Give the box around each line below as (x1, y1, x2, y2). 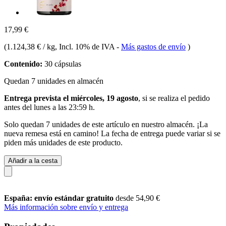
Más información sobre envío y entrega (4, 202, 128, 211)
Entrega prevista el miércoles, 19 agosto (4, 93, 138, 102)
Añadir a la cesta (8, 156, 58, 164)
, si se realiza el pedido (138, 93, 210, 102)
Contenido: (4, 59, 42, 68)
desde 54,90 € (116, 193, 160, 202)
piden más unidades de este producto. (4, 138, 123, 147)
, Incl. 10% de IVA (55, 42, 117, 51)
